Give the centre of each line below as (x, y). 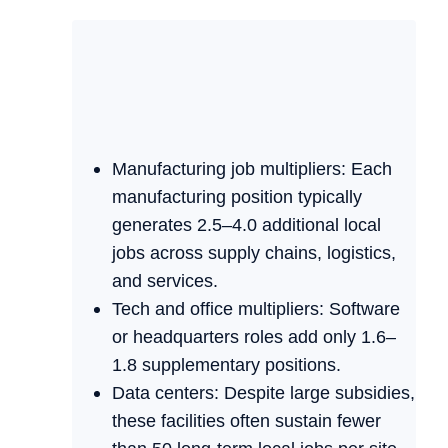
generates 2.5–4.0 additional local (246, 225)
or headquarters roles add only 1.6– (254, 337)
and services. (165, 281)
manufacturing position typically (237, 197)
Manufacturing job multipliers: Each (252, 169)
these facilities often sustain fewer (246, 421)
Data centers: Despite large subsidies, (263, 393)
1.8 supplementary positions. (226, 365)
